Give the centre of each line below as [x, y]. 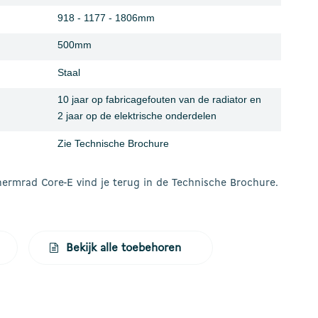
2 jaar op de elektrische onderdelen [137, 116]
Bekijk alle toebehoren [124, 248]
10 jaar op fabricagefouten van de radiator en [159, 100]
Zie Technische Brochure [113, 143]
